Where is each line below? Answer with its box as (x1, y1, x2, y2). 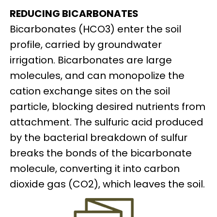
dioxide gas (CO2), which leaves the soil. (10, 177, 205, 191)
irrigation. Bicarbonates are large (10, 53, 172, 67)
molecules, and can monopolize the (10, 68, 185, 82)
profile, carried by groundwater (10, 37, 162, 51)
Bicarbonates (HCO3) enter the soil (10, 22, 181, 36)
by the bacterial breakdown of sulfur (10, 130, 187, 144)
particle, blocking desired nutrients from (10, 99, 205, 113)
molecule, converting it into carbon (10, 161, 180, 175)
